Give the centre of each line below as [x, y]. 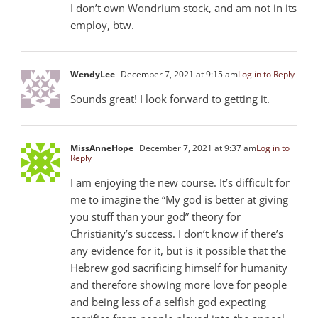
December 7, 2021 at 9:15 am [178, 74]
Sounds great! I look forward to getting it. [170, 98]
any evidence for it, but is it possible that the [178, 250]
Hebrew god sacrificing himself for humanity [179, 267]
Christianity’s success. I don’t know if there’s [177, 233]
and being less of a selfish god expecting [168, 301]
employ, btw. [102, 24]
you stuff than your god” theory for [155, 216]
